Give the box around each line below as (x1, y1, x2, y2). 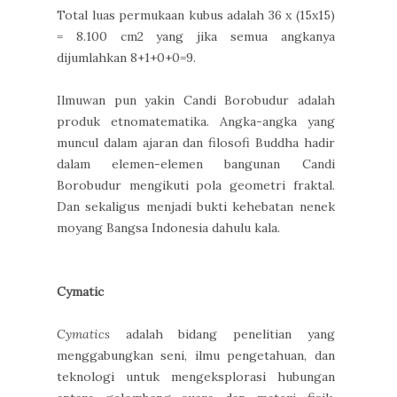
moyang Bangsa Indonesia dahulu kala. (57, 220, 280, 237)
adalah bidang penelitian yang (110, 326, 335, 343)
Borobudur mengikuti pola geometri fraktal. (57, 177, 335, 194)
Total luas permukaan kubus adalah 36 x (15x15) (57, 7, 335, 24)
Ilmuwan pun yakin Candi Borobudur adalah (57, 92, 335, 109)
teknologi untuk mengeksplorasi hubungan (57, 369, 335, 385)
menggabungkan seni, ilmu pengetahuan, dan (57, 347, 335, 364)
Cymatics (57, 326, 110, 343)
